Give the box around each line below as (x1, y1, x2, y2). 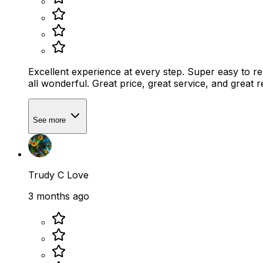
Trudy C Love (28, 169, 89, 181)
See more (33, 115, 68, 124)
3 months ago (28, 190, 89, 203)
